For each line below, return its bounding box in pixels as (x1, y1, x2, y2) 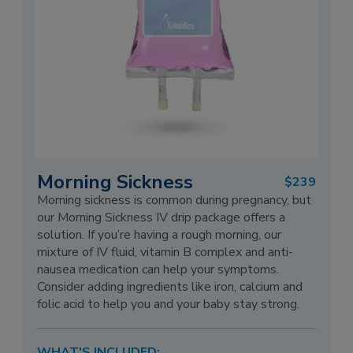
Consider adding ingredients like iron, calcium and (37, 277, 303, 295)
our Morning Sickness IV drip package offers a (37, 208, 286, 226)
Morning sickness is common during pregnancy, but (37, 191, 312, 209)
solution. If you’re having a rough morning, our (37, 225, 282, 243)
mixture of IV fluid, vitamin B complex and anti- (37, 243, 294, 261)
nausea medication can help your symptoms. (37, 260, 280, 278)
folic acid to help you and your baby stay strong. (37, 295, 300, 313)
